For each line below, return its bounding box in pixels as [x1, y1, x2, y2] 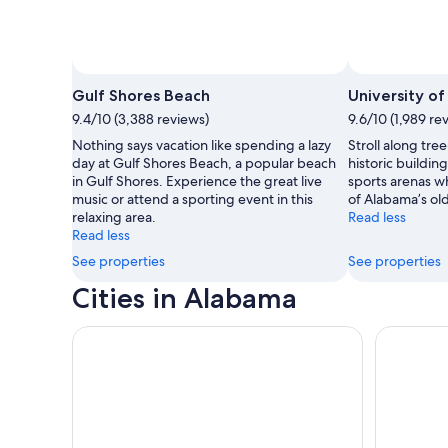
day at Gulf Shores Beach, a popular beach [72, 153, 336, 172]
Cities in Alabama [72, 280, 297, 315]
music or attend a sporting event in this [72, 189, 313, 208]
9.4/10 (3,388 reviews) [72, 109, 209, 128]
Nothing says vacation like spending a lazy [72, 135, 331, 154]
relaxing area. [72, 207, 156, 226]
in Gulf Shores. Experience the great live [72, 171, 322, 190]
